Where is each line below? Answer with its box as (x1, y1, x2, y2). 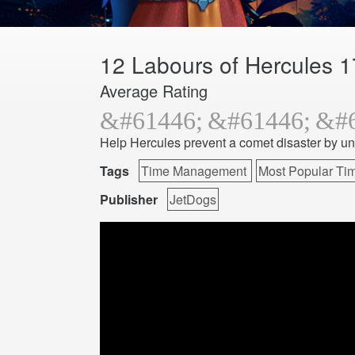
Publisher (100, 190, 158, 209)
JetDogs (170, 190, 216, 209)
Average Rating (100, 79, 208, 103)
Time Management (141, 162, 250, 181)
